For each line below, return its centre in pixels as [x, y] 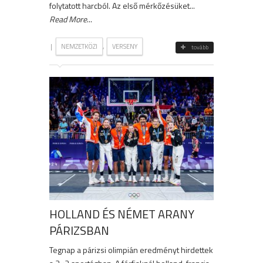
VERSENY [125, 46]
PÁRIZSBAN [79, 230]
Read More [68, 19]
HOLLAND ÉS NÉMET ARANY [122, 214]
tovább [200, 47]
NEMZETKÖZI [79, 46]
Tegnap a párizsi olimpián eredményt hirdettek [131, 249]
